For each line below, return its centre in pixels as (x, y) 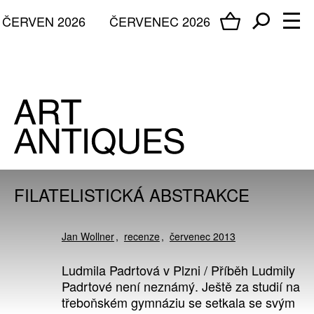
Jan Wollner (88, 237)
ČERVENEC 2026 (160, 21)
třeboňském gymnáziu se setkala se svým (178, 302)
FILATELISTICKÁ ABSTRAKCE (132, 194)
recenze (142, 237)
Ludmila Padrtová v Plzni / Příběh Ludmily (178, 270)
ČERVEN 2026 (44, 21)
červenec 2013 (202, 237)
